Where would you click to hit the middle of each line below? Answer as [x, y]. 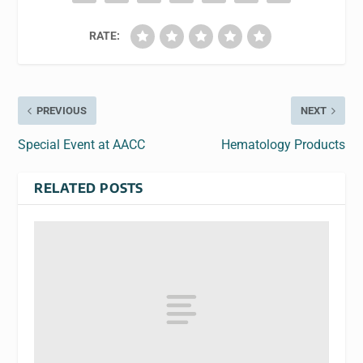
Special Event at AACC [82, 145]
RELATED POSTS [89, 188]
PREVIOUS [62, 111]
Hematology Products [283, 145]
